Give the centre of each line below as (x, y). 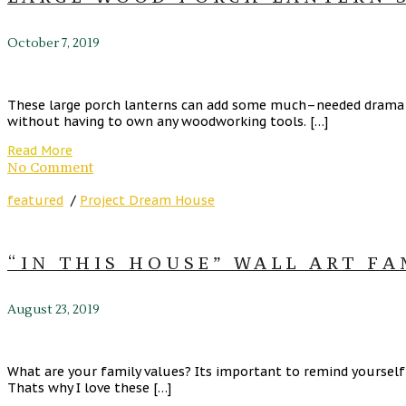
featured (35, 201)
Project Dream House (147, 201)
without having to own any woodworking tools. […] (168, 122)
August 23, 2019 (53, 310)
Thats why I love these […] (89, 388)
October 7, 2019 (53, 44)
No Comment (50, 168)
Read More (40, 151)
